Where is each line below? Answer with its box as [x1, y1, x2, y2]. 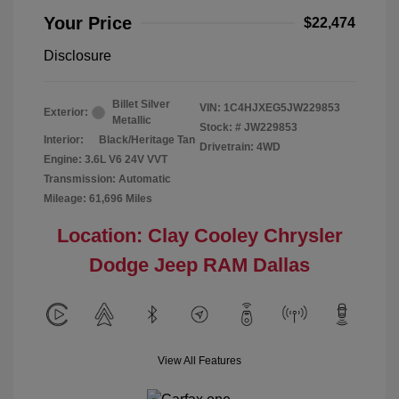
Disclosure [44, 48, 111, 63]
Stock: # [199, 121, 241, 134]
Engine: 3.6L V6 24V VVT [44, 153, 167, 166]
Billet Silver [112, 98, 170, 110]
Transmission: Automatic [44, 173, 171, 185]
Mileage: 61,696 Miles [44, 192, 152, 205]
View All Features [158, 354, 241, 367]
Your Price [44, 13, 132, 33]
